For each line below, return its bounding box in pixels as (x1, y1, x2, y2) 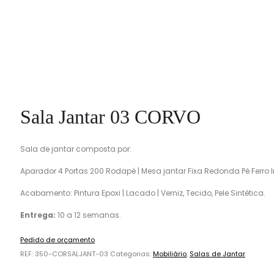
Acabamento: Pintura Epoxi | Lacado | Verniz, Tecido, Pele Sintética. (20, 187, 265, 198)
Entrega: (20, 209, 56, 220)
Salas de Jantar (190, 248, 245, 259)
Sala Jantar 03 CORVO (20, 106, 201, 128)
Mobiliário (153, 248, 187, 259)
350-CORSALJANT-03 (35, 248, 108, 259)
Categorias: (110, 248, 153, 259)
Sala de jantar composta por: (20, 143, 131, 154)
